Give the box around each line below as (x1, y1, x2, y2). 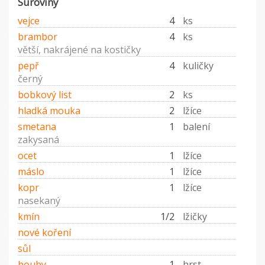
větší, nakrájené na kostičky (18, 43, 141, 57)
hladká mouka (18, 104, 80, 118)
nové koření (18, 226, 71, 240)
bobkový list (18, 88, 72, 102)
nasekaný (18, 194, 60, 208)
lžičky (182, 210, 207, 224)
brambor (18, 30, 57, 44)
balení (182, 120, 210, 134)
